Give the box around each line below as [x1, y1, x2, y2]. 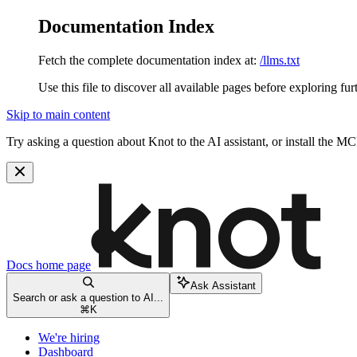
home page [33, 257, 91, 272]
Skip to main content [6, 107, 110, 121]
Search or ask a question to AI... [13, 291, 163, 304]
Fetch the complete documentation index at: [38, 53, 257, 67]
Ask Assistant [190, 279, 256, 292]
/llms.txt [260, 53, 300, 67]
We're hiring [38, 330, 100, 344]
